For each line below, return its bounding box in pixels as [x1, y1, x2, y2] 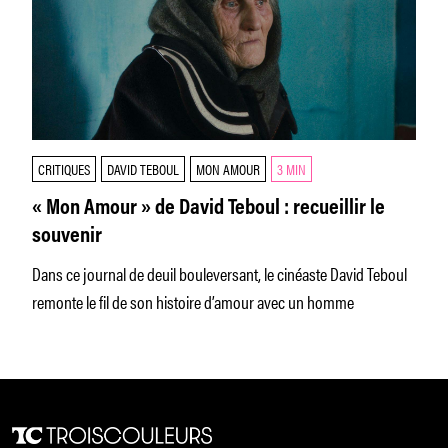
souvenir [32, 226, 102, 248]
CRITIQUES [38, 158, 90, 179]
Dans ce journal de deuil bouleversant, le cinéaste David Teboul [32, 260, 407, 286]
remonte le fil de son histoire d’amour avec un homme [32, 288, 354, 314]
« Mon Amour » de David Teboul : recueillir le [32, 198, 385, 220]
